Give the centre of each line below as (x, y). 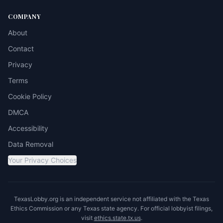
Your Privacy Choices (42, 160)
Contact (21, 49)
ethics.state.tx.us (117, 218)
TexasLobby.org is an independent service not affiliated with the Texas (111, 199)
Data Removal (31, 144)
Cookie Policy (30, 96)
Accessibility (28, 128)
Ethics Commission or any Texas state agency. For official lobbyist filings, (111, 208)
